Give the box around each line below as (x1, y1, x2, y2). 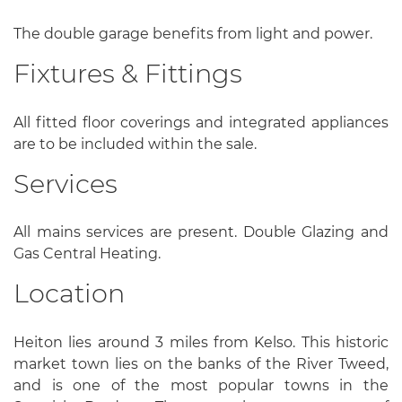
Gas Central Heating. (13, 245, 161, 263)
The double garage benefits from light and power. (13, 24, 372, 42)
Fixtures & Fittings (13, 57, 242, 89)
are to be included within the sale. (13, 135, 257, 153)
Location (13, 277, 125, 310)
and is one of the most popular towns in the (13, 376, 389, 394)
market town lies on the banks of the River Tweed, (13, 354, 389, 372)
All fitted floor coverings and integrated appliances (13, 113, 389, 131)
